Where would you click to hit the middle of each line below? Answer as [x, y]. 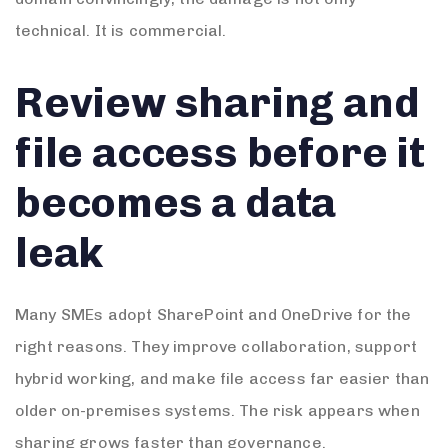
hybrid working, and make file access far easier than [222, 379]
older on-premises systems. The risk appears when [217, 411]
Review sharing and [217, 103]
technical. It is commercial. [121, 30]
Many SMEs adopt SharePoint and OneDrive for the [213, 315]
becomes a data [176, 203]
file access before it [220, 153]
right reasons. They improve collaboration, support [216, 347]
